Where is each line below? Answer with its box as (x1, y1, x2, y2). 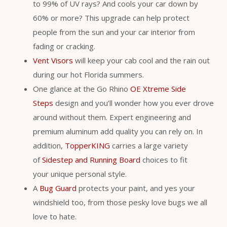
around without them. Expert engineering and (33, 112, 191, 123)
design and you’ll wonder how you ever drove (53, 98, 214, 108)
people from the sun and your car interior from (33, 27, 195, 37)
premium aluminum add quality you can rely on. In (33, 126, 203, 137)
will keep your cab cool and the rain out (73, 55, 210, 66)
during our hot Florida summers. (33, 69, 144, 80)
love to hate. (33, 211, 77, 222)
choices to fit (140, 155, 187, 165)
